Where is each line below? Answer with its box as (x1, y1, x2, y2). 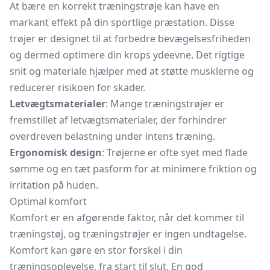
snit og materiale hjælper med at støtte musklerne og (10, 64, 254, 78)
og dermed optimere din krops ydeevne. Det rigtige (10, 48, 245, 61)
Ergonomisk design (10, 146, 102, 159)
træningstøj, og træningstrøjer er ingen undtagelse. (10, 227, 246, 240)
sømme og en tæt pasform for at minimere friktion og (10, 162, 257, 175)
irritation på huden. (10, 178, 98, 192)
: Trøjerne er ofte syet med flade (102, 146, 248, 159)
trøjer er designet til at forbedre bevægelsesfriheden (10, 32, 251, 45)
